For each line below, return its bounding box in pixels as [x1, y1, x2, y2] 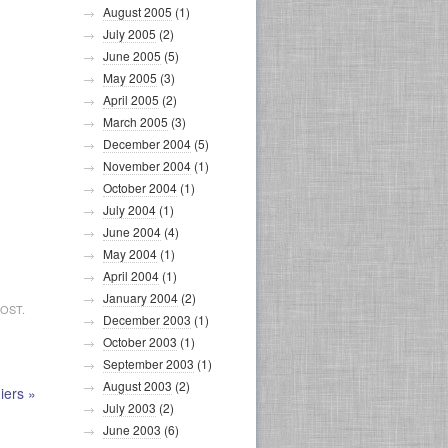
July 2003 [103, 399, 156, 416]
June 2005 [103, 47, 161, 64]
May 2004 [103, 245, 157, 262]
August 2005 [103, 3, 172, 20]
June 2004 [103, 223, 161, 240]
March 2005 [103, 113, 168, 130]
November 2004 [103, 157, 191, 174]
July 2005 [103, 25, 156, 42]
